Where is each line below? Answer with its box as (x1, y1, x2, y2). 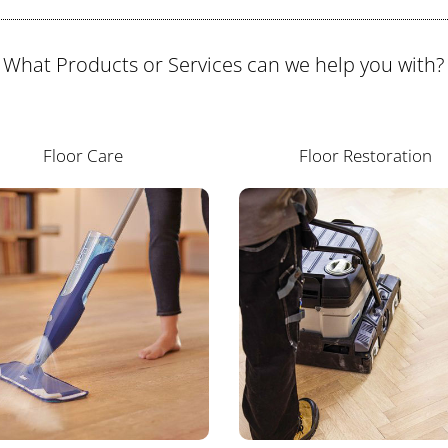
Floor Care (42, 143, 123, 167)
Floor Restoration (298, 143, 432, 167)
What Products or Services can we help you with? (3, 50, 445, 78)
